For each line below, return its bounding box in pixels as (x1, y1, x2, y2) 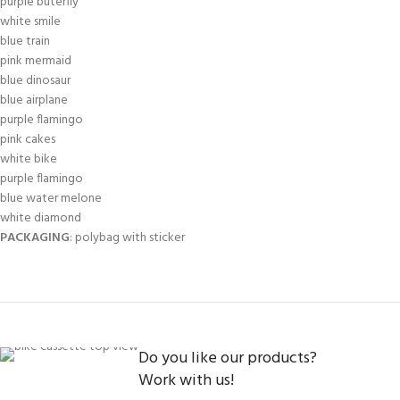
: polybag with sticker (70, 228, 185, 248)
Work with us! (138, 368, 234, 394)
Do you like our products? (138, 346, 317, 371)
